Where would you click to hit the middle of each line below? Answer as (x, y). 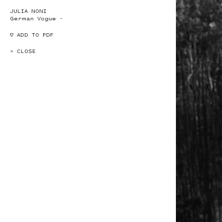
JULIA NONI (28, 11)
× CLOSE (23, 51)
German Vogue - (36, 19)
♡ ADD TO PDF (32, 35)
